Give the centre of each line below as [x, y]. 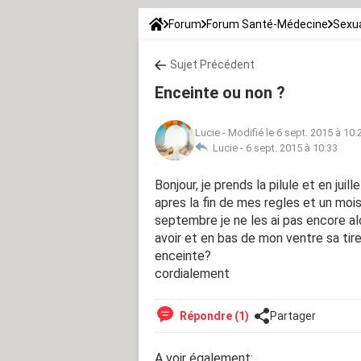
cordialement [192, 273]
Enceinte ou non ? [220, 92]
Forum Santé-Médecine [267, 24]
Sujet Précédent [212, 64]
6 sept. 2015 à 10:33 [292, 147]
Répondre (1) [213, 315]
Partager [293, 315]
